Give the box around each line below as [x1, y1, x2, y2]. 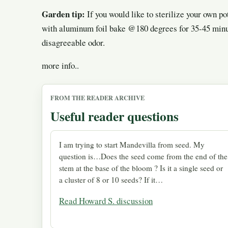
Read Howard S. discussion [59, 194, 153, 207]
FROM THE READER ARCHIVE [50, 93, 145, 102]
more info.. [42, 59, 79, 71]
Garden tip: [42, 7, 87, 20]
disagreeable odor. [42, 36, 105, 48]
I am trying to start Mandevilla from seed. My [59, 139, 205, 150]
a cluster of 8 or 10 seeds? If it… [59, 175, 163, 185]
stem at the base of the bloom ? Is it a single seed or [59, 163, 223, 174]
